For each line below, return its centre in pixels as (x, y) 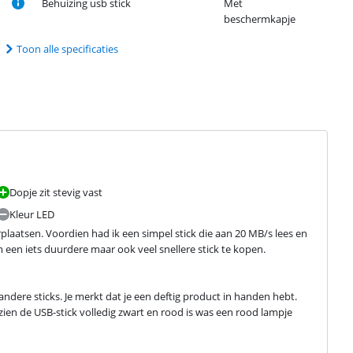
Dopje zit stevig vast (56, 192)
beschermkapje (260, 19)
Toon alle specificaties (68, 49)
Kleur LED (32, 214)
